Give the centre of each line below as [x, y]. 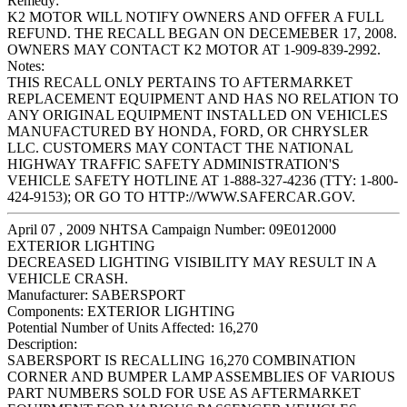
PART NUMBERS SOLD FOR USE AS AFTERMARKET [184, 393]
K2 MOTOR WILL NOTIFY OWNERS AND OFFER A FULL [195, 17]
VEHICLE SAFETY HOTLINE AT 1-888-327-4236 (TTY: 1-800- [203, 181]
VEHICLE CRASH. [68, 279]
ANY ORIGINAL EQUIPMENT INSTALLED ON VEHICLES [198, 115]
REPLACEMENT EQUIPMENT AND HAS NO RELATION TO [203, 99]
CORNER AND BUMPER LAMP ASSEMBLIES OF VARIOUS [201, 377]
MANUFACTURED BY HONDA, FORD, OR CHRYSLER [188, 132]
